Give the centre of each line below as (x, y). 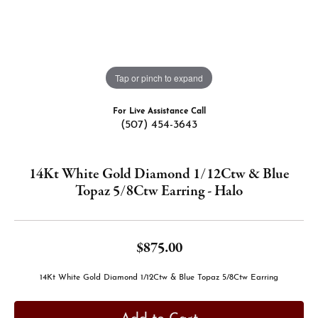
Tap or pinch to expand (159, 77)
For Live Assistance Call (159, 111)
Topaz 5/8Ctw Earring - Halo (159, 191)
